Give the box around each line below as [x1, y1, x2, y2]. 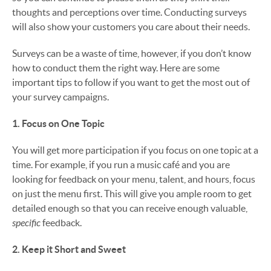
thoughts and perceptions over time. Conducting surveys [12, 7, 247, 18]
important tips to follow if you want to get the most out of [12, 77, 250, 88]
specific [12, 217, 41, 228]
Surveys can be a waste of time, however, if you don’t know [12, 48, 251, 59]
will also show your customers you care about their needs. [12, 21, 250, 32]
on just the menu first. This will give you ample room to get [12, 188, 252, 199]
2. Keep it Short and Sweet [12, 244, 126, 255]
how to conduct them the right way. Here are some [12, 62, 220, 73]
